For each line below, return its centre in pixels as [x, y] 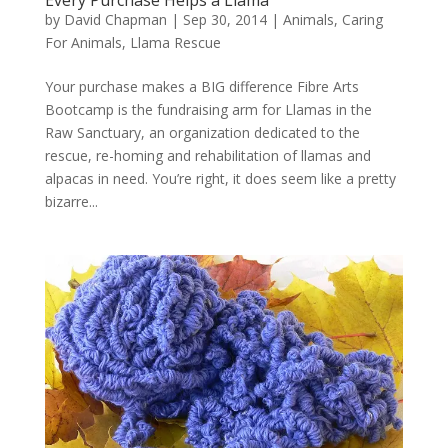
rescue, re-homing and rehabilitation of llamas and [207, 156]
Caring [362, 20]
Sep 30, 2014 [224, 20]
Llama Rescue [175, 43]
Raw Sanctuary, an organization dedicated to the [202, 133]
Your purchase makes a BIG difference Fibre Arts [201, 87]
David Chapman [115, 20]
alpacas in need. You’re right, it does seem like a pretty [220, 179]
